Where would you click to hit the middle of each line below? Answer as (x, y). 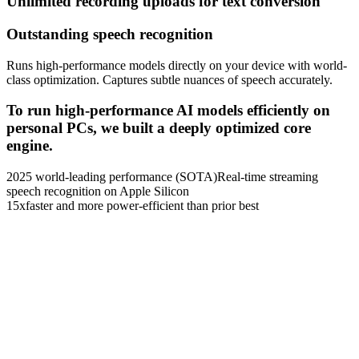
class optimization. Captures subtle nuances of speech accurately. (169, 79)
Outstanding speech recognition (110, 34)
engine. (30, 146)
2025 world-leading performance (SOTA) (112, 176)
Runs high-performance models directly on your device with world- (177, 65)
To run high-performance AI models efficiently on (168, 111)
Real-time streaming (268, 176)
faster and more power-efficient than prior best (142, 205)
